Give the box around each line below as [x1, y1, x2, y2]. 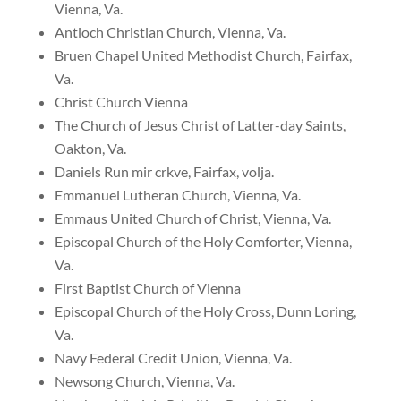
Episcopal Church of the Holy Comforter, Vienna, [54, 233, 352, 250]
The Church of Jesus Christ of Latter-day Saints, [54, 116, 346, 133]
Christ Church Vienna [54, 93, 188, 110]
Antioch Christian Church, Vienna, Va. [54, 23, 286, 40]
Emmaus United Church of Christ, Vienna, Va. [54, 209, 331, 226]
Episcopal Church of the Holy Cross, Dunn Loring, [54, 303, 356, 320]
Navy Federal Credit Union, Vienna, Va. [54, 349, 292, 366]
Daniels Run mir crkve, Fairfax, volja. [54, 163, 274, 180]
